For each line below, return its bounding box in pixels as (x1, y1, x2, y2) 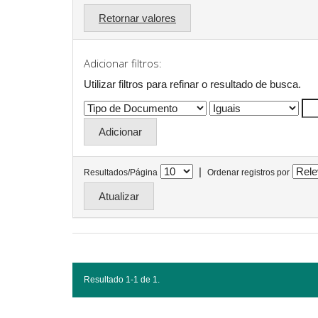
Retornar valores (99, 11, 176, 24)
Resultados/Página (84, 168, 158, 177)
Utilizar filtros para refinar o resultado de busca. (84, 77, 301, 90)
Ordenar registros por (207, 168, 290, 177)
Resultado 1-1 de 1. (84, 275, 160, 285)
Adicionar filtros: (84, 56, 162, 70)
